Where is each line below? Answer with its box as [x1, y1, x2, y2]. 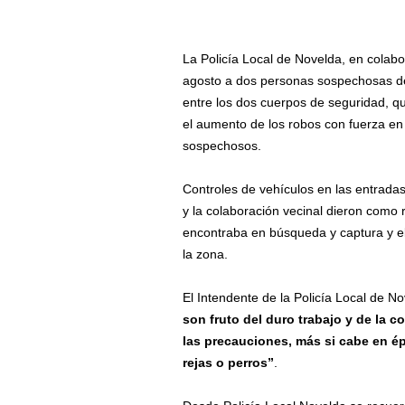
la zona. [183, 246, 229, 261]
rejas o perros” [183, 354, 275, 370]
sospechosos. [183, 137, 262, 153]
